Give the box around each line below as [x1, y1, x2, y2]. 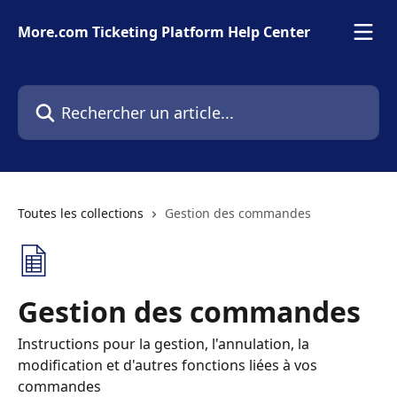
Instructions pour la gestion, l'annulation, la [18, 334, 309, 354]
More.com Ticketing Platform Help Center [18, 22, 310, 42]
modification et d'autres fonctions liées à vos [18, 355, 317, 375]
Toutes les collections [18, 205, 144, 222]
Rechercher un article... [17, 85, 171, 105]
